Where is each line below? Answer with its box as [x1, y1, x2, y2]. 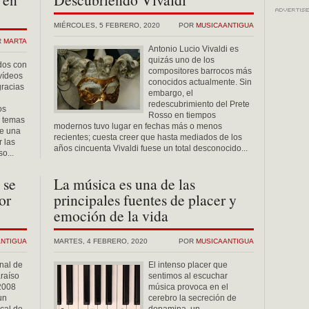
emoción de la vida [54, 206, 168, 226]
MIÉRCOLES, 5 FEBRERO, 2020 [54, 21, 160, 29]
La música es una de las [54, 174, 195, 194]
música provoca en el [148, 282, 228, 292]
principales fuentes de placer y [54, 190, 237, 210]
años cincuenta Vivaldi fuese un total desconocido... [54, 143, 248, 153]
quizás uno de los [148, 55, 215, 65]
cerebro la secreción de [148, 293, 237, 303]
